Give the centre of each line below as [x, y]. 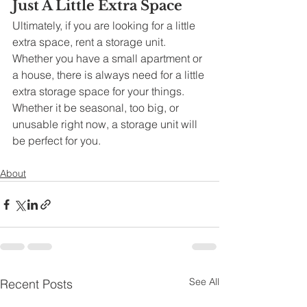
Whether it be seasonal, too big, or [97, 108]
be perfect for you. [58, 141]
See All [204, 282]
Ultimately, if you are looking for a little [105, 26]
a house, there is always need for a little [110, 75]
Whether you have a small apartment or [109, 59]
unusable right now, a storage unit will [106, 124]
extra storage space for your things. [100, 91]
